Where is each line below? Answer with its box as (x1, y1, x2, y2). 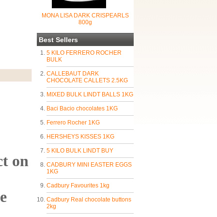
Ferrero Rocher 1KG (46, 119, 100, 126)
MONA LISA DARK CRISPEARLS (42, 12, 129, 19)
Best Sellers (39, 36, 78, 44)
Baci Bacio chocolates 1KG (46, 105, 118, 112)
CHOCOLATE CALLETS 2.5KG (46, 77, 128, 84)
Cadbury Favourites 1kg (46, 182, 109, 189)
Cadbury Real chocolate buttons (46, 196, 131, 203)
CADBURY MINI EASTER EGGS (46, 161, 132, 168)
